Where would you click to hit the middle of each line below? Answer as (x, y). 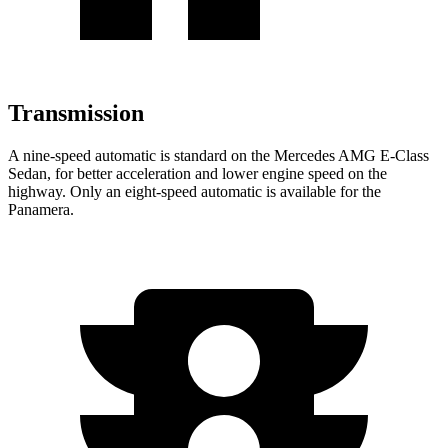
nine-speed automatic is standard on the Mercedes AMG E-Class (224, 155)
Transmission (76, 113)
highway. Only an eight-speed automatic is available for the (194, 191)
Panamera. (41, 209)
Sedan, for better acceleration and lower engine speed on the (197, 173)
